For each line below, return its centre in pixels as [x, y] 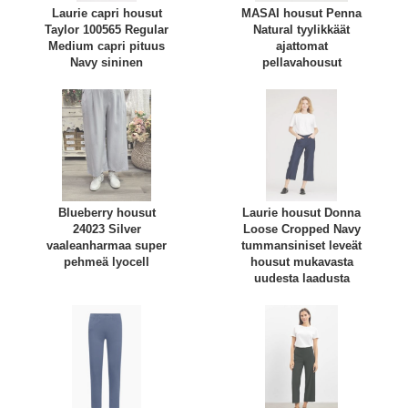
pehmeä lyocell [107, 262]
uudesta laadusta [301, 279]
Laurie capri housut [107, 14]
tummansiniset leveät [301, 246]
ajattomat [301, 46]
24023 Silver [107, 229]
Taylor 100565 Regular [107, 30]
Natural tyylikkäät [301, 30]
